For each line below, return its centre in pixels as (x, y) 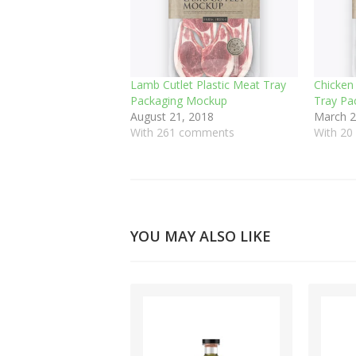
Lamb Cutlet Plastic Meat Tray (208, 84)
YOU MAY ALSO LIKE (201, 236)
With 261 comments (182, 132)
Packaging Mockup (179, 100)
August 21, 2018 (172, 116)
